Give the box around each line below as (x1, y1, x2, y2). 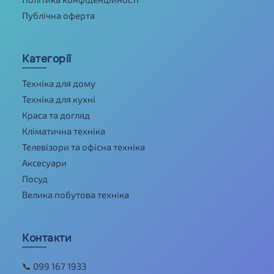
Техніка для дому (22, 77, 95, 89)
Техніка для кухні (22, 93, 95, 105)
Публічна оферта (22, 9, 95, 21)
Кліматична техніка (22, 125, 105, 136)
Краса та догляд (22, 109, 90, 120)
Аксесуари (22, 157, 67, 168)
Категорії (22, 51, 72, 65)
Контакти (22, 231, 71, 245)
